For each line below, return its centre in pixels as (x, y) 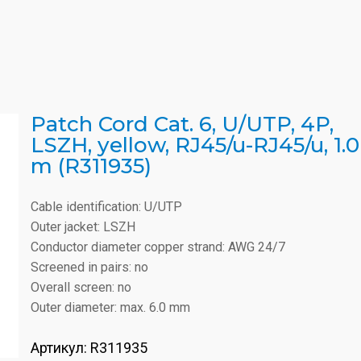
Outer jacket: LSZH (83, 227)
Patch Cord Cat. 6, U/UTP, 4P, (182, 124)
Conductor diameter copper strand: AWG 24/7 (158, 247)
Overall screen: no (81, 287)
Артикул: (60, 348)
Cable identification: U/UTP (106, 207)
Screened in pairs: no (89, 267)
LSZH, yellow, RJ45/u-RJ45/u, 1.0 (195, 145)
